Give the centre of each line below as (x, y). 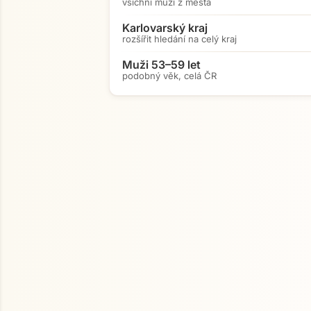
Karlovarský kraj (165, 28)
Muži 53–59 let (161, 65)
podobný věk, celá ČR (169, 76)
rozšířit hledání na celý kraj (179, 39)
